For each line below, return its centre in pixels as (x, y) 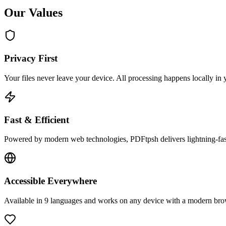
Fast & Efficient (37, 120)
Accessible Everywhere (50, 181)
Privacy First (31, 59)
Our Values (33, 12)
